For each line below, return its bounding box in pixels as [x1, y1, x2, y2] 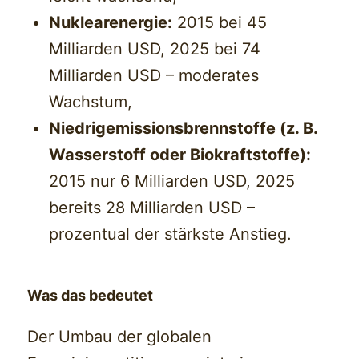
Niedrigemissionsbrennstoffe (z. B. [49, 119, 318, 139]
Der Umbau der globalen [27, 327, 212, 347]
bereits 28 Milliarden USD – [49, 198, 256, 218]
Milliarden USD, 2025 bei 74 [49, 39, 261, 59]
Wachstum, [49, 92, 133, 112]
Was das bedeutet [27, 287, 154, 305]
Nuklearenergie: [49, 13, 173, 33]
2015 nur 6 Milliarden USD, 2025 [49, 171, 296, 192]
